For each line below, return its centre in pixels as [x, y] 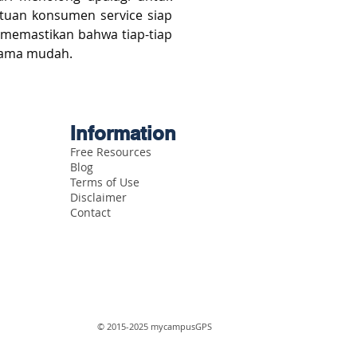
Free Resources [111, 152]
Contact [90, 213]
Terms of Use [105, 182]
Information [123, 133]
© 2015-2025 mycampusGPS [155, 327]
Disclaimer [98, 198]
